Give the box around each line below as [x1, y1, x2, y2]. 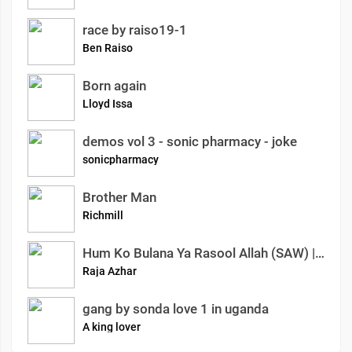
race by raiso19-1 [82, 22, 187, 38]
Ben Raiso [82, 42, 133, 54]
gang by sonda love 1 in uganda [82, 301, 269, 317]
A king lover [82, 321, 141, 333]
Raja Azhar [82, 265, 137, 277]
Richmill [82, 209, 123, 222]
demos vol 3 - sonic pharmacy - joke [82, 134, 297, 149]
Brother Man [82, 189, 156, 205]
